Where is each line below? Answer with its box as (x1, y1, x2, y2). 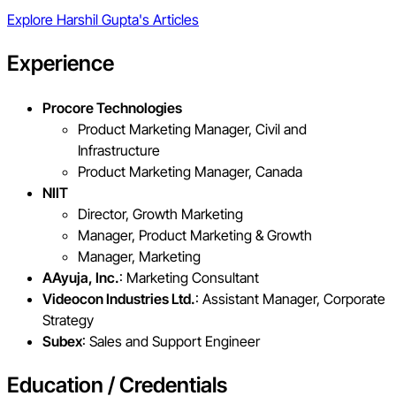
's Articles (139, 11, 199, 29)
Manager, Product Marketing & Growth (78, 226, 312, 245)
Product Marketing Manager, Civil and (78, 120, 307, 139)
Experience (7, 50, 114, 77)
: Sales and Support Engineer (82, 332, 260, 351)
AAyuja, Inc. (42, 269, 119, 287)
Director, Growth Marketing (78, 205, 243, 224)
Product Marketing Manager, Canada (78, 163, 302, 181)
